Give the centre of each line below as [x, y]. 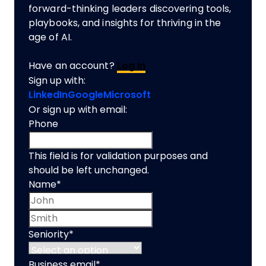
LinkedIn [48, 95]
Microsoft [127, 95]
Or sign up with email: [78, 110]
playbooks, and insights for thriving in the [125, 23]
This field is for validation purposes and [118, 156]
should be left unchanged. [89, 170]
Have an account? [73, 66]
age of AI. [50, 37]
